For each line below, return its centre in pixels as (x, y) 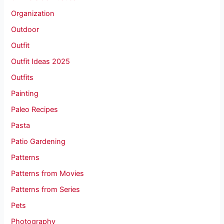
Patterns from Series (46, 189)
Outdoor (25, 30)
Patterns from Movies (48, 173)
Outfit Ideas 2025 (41, 62)
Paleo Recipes (35, 110)
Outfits (22, 78)
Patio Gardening (38, 141)
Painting (25, 94)
